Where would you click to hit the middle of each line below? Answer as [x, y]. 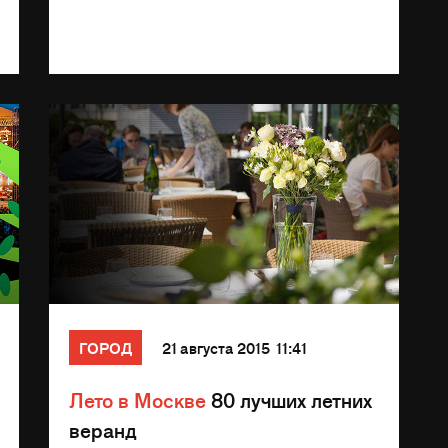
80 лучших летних [289, 399]
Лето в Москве [137, 399]
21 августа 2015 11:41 [234, 347]
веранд [103, 429]
